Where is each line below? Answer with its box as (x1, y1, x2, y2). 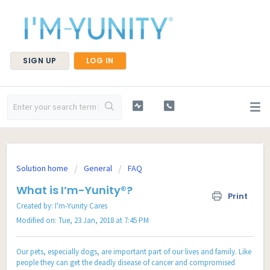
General (84, 163, 112, 174)
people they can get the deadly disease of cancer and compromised (16, 257, 235, 268)
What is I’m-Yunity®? (16, 183, 133, 198)
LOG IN (86, 55, 114, 66)
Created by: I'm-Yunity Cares (16, 201, 107, 211)
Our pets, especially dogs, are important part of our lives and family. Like (16, 246, 251, 257)
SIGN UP (23, 55, 57, 66)
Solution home (16, 163, 70, 174)
